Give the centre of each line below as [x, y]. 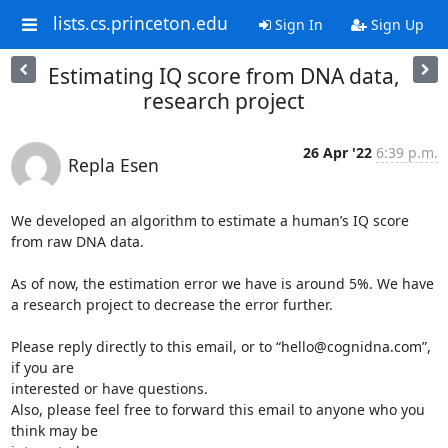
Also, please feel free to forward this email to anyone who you [217, 409]
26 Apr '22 [337, 152]
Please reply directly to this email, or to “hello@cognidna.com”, [220, 346]
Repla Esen [113, 165]
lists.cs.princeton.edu [140, 23]
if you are [42, 367]
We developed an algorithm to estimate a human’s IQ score [209, 220]
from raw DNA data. [77, 241]
